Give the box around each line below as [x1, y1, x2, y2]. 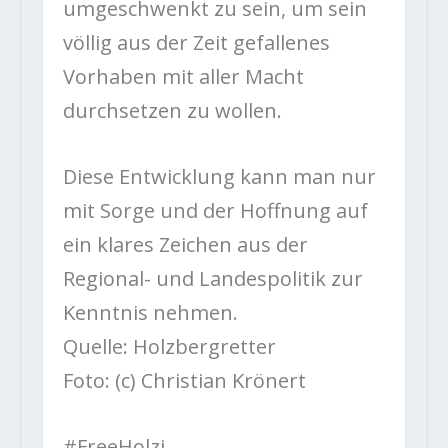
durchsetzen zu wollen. [62, 97, 282, 125]
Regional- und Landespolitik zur [62, 265, 363, 293]
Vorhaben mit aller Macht [62, 63, 304, 91]
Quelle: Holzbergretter [62, 333, 276, 361]
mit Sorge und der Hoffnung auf [62, 197, 368, 225]
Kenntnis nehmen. [62, 299, 238, 327]
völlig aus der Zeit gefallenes [62, 29, 330, 57]
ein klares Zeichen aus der [62, 231, 308, 259]
